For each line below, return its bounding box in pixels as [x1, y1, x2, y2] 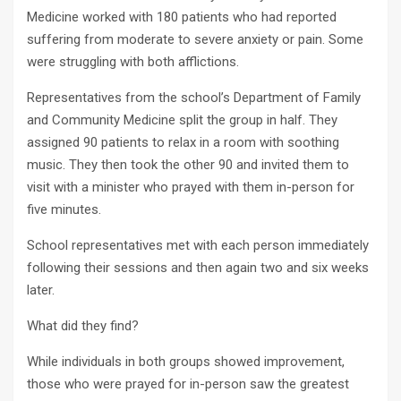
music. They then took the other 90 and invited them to [27, 157, 349, 173]
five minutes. [27, 201, 101, 218]
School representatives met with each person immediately [27, 237, 369, 253]
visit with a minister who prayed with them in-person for [27, 179, 354, 195]
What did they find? [27, 318, 139, 334]
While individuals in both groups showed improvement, [27, 354, 345, 370]
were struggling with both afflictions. [27, 54, 239, 70]
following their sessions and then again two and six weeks [27, 260, 369, 276]
